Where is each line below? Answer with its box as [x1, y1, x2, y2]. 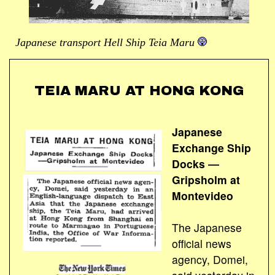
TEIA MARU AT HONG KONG [34, 83, 244, 99]
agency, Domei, [171, 251, 248, 267]
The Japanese [171, 219, 242, 235]
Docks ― [171, 155, 219, 171]
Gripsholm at [171, 171, 240, 187]
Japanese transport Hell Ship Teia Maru [15, 36, 198, 48]
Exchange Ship [171, 139, 251, 155]
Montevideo [171, 187, 233, 203]
